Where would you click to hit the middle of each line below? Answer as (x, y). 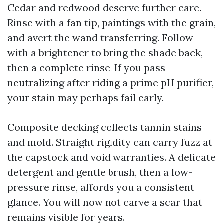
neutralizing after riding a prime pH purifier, (111, 82)
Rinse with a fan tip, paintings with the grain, (111, 23)
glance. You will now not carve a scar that (105, 202)
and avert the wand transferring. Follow (100, 38)
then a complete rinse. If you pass (86, 67)
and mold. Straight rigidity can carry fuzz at (110, 142)
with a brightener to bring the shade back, (105, 53)
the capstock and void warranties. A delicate (111, 157)
